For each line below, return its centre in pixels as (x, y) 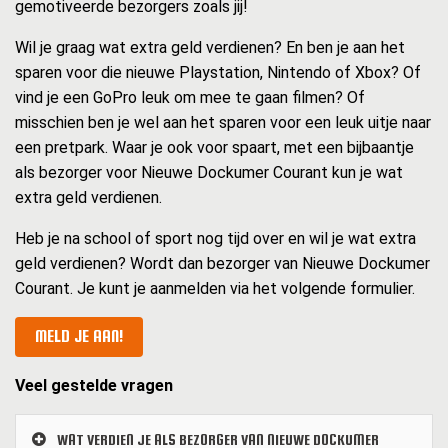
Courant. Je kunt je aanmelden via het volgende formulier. (215, 289)
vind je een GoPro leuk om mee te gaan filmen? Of (190, 98)
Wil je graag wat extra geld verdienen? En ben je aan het (210, 48)
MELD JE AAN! (79, 337)
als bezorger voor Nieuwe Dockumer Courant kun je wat (209, 173)
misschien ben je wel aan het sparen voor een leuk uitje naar (223, 123)
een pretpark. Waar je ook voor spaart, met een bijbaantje (214, 148)
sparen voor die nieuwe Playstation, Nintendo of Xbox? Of (218, 73)
